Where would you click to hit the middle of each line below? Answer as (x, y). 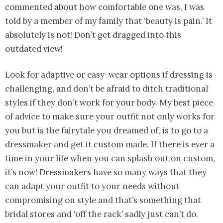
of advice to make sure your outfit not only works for (110, 116)
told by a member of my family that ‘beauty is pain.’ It (109, 21)
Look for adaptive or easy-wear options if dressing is (109, 74)
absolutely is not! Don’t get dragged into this (93, 35)
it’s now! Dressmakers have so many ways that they (106, 172)
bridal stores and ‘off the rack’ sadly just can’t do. (102, 214)
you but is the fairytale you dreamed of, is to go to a (107, 130)
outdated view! (34, 49)
